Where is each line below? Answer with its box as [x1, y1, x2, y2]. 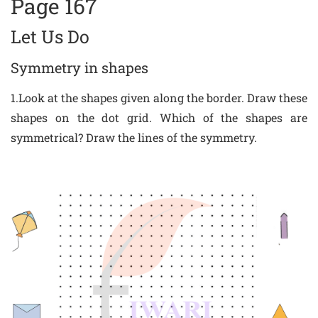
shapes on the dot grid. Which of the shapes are [11, 109, 307, 125]
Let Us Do [11, 24, 89, 48]
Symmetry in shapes [11, 57, 148, 77]
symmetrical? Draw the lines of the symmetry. [11, 129, 257, 145]
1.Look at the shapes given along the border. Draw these [11, 89, 307, 105]
